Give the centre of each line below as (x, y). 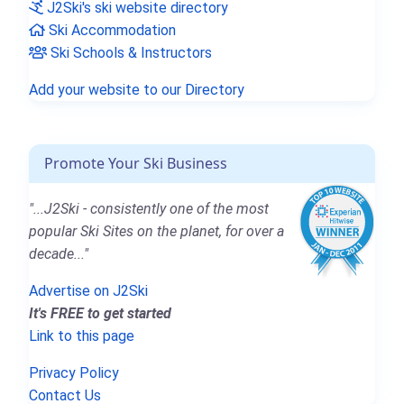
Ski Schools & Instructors (129, 53)
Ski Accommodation (110, 31)
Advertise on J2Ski (88, 291)
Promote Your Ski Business (136, 164)
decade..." (59, 254)
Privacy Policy (74, 373)
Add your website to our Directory (137, 90)
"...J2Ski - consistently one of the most (149, 209)
